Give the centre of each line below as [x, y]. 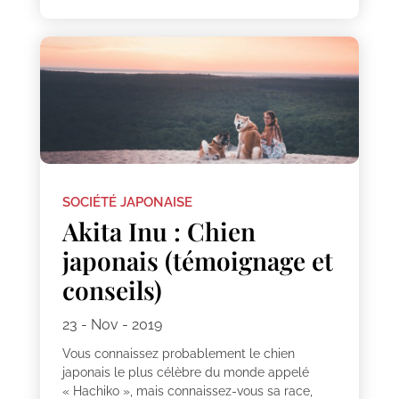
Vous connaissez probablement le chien [178, 354]
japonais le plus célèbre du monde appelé [185, 373]
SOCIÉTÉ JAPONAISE [127, 203]
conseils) [112, 290]
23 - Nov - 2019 [112, 325]
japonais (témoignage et [197, 261]
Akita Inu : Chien [159, 232]
